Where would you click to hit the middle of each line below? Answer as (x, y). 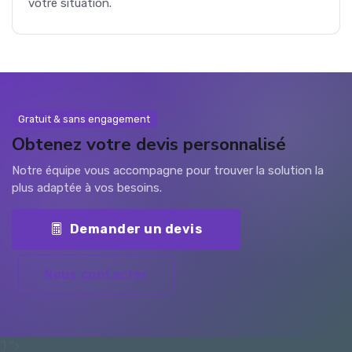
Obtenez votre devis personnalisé (149, 145)
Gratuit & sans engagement (84, 119)
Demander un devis (136, 229)
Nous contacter (96, 274)
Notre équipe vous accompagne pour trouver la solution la (168, 171)
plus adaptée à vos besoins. (87, 188)
